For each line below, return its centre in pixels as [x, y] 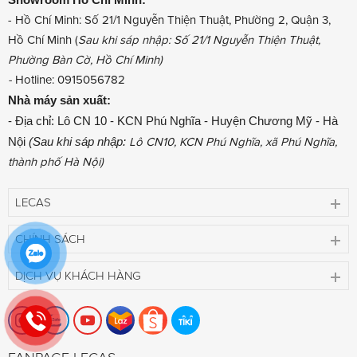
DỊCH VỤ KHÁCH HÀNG [78, 275]
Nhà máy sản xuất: [59, 100]
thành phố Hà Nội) [56, 161]
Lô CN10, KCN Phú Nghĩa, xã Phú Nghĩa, [233, 141]
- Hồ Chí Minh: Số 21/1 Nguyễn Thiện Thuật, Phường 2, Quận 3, [169, 20]
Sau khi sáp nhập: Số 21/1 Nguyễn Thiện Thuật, [199, 39]
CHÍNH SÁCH [50, 239]
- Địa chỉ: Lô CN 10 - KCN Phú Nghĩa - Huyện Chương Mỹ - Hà [173, 120]
